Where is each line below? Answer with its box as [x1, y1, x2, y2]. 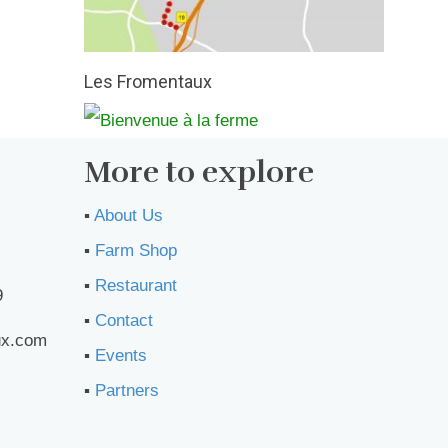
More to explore [83, 154, 314, 192]
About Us [93, 206, 163, 226]
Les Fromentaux [83, 71, 212, 92]
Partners [94, 381, 159, 401]
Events [94, 346, 147, 366]
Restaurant [94, 276, 177, 296]
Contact [94, 311, 153, 331]
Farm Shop [94, 241, 177, 261]
